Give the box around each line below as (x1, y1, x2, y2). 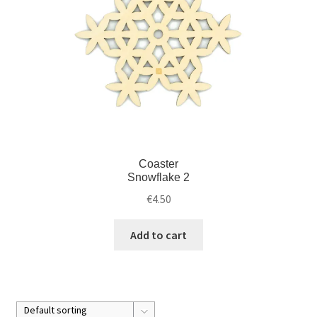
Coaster (139, 158, 178, 171)
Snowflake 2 (127, 171, 190, 184)
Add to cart (130, 227, 187, 242)
